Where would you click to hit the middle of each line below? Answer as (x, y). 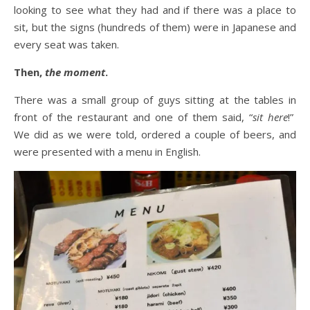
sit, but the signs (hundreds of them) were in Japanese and (155, 27)
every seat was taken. (66, 44)
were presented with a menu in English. (107, 152)
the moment (75, 72)
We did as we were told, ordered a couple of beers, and (155, 134)
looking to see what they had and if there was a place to (155, 10)
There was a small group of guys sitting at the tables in (155, 100)
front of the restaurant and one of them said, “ (133, 117)
